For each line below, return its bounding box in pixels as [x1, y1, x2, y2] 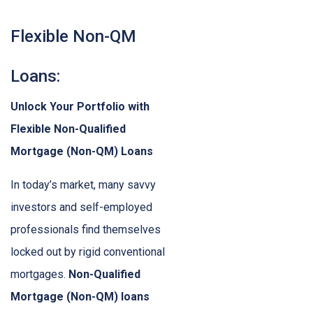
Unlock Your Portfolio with [10, 100, 150, 114]
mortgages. [10, 268, 68, 282]
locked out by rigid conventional [10, 245, 165, 259]
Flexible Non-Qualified [10, 122, 126, 136]
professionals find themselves [10, 223, 161, 237]
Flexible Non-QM [10, 27, 136, 47]
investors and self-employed [10, 201, 152, 214]
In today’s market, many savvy [10, 178, 156, 192]
